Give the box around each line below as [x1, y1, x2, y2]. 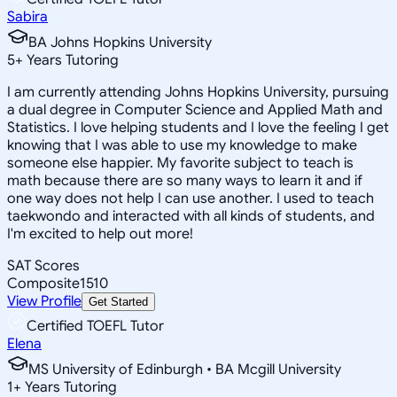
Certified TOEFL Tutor [27, 316, 164, 335]
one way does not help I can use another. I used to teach [7, 189, 374, 207]
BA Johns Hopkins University [28, 33, 212, 51]
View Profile [7, 292, 82, 310]
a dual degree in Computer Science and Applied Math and [7, 100, 383, 119]
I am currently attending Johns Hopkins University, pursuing [7, 82, 389, 101]
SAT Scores [7, 256, 80, 275]
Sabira [7, 7, 48, 26]
